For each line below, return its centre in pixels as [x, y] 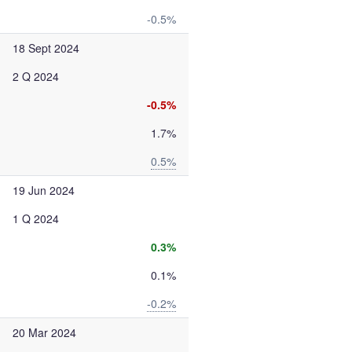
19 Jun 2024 [44, 190]
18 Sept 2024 [46, 48]
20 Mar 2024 [44, 332]
